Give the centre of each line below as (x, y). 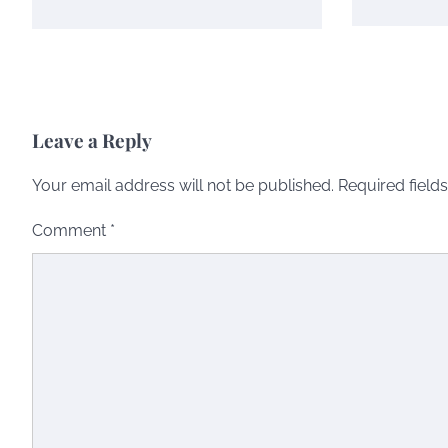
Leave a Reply (92, 139)
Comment (71, 230)
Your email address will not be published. (183, 185)
